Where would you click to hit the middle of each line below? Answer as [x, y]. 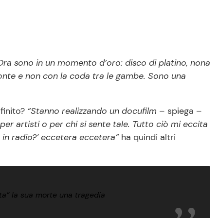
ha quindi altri [147, 137]
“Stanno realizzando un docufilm [92, 111]
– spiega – [179, 111]
